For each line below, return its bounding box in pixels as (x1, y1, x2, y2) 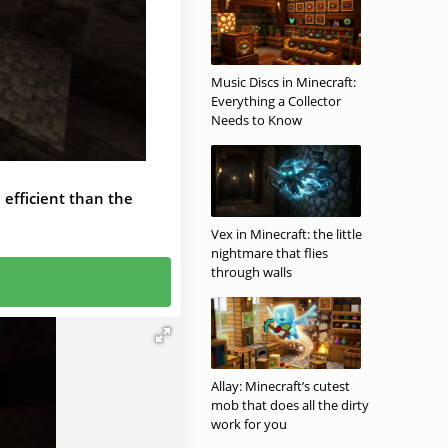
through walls (211, 263, 292, 281)
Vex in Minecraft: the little (211, 225, 362, 243)
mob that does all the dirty (211, 396, 369, 414)
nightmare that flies (211, 244, 328, 262)
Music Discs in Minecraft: (211, 73, 356, 91)
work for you (211, 415, 287, 433)
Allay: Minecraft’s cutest (211, 377, 350, 395)
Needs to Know (211, 111, 302, 129)
